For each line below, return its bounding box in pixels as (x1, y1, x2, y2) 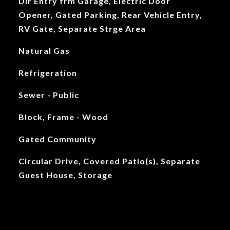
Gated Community (18, 134, 97, 144)
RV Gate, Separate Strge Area (18, 24, 146, 33)
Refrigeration (18, 68, 77, 78)
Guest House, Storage (18, 170, 112, 180)
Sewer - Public (18, 90, 79, 100)
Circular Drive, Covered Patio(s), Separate (18, 156, 200, 166)
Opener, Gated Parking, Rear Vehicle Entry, (18, 10, 202, 20)
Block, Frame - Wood (18, 112, 108, 122)
